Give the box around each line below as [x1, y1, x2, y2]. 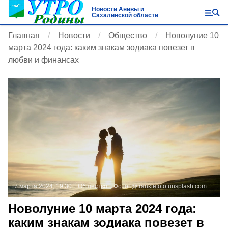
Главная [8, 31, 40, 40]
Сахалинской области [91, 12, 158, 19]
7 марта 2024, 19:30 [14, 183, 72, 190]
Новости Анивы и [91, 6, 144, 13]
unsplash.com [168, 183, 207, 190]
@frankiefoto [131, 183, 166, 190]
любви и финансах [8, 55, 79, 64]
